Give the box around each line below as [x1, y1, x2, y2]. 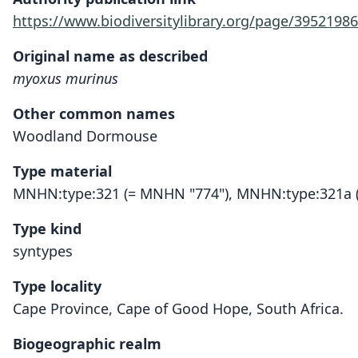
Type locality [13, 276, 101, 296]
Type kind [13, 219, 82, 238]
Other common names [13, 104, 175, 123]
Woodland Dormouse [13, 126, 157, 145]
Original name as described [13, 46, 208, 66]
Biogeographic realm [13, 334, 161, 353]
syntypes [13, 241, 73, 261]
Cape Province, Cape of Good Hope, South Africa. [13, 299, 344, 318]
